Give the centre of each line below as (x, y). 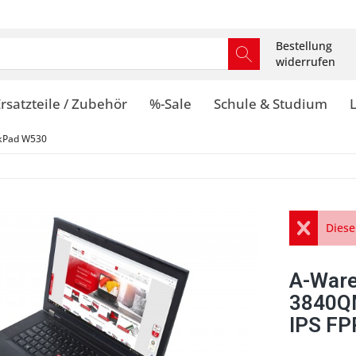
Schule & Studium (271, 104)
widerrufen (306, 62)
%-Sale (170, 104)
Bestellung (304, 46)
